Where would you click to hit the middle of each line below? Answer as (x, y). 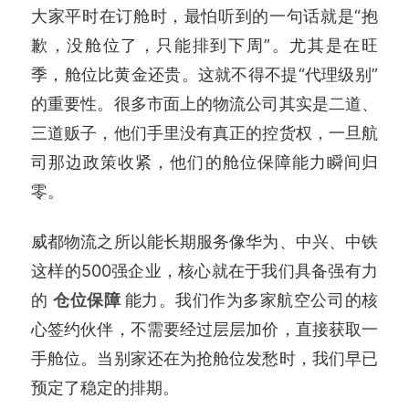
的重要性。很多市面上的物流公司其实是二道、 (204, 103)
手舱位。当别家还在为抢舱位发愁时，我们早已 (204, 358)
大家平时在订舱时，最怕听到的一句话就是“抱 (204, 15)
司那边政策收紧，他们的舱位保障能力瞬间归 (204, 161)
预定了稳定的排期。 (105, 388)
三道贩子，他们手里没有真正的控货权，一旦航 (204, 132)
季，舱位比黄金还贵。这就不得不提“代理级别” (204, 73)
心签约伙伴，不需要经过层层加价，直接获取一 (204, 329)
